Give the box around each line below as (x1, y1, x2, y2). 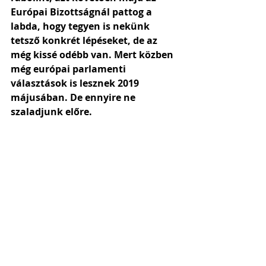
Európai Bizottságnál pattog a (11, 5, 154, 18)
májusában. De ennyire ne (11, 91, 138, 104)
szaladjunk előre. (11, 105, 92, 118)
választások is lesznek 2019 (11, 77, 141, 90)
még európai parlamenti (11, 62, 128, 75)
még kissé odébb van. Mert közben (11, 48, 176, 61)
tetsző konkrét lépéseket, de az (11, 34, 160, 47)
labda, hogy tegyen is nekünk (11, 20, 152, 33)
